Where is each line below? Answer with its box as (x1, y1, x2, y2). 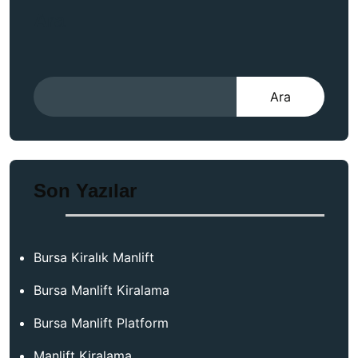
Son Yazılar (34, 180, 137, 202)
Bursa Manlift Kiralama (34, 282, 169, 299)
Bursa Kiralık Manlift (34, 249, 154, 266)
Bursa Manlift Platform (34, 315, 169, 332)
